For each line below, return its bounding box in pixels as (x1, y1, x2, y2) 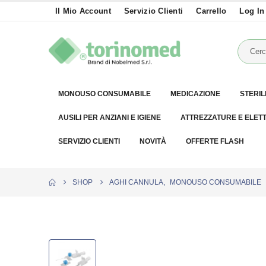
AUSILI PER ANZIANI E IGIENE (58, 113, 161, 122)
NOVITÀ (140, 137, 166, 145)
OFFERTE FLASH (186, 137, 244, 145)
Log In (239, 7, 265, 15)
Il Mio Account (55, 7, 111, 15)
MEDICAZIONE (170, 89, 220, 98)
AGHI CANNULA (109, 178, 163, 186)
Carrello (196, 7, 227, 15)
